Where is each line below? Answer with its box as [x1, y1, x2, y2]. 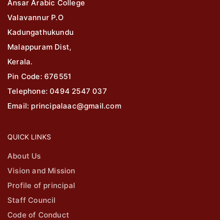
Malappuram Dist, [7, 42, 72, 52]
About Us [7, 151, 41, 161]
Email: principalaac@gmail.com [7, 101, 121, 111]
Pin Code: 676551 [7, 72, 72, 82]
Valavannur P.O [7, 13, 64, 23]
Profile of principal [7, 181, 75, 191]
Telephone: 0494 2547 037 [7, 86, 107, 96]
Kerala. [7, 57, 33, 67]
